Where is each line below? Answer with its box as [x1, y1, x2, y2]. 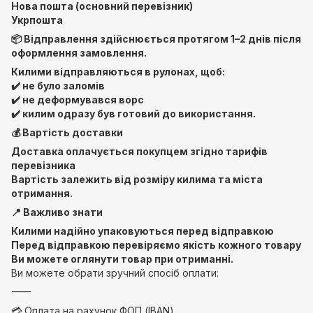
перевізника [11, 159, 75, 171]
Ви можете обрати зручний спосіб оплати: [11, 267, 219, 279]
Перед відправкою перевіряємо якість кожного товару [11, 239, 301, 251]
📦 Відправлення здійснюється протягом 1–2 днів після [11, 33, 301, 45]
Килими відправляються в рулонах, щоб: [11, 66, 225, 78]
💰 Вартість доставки [11, 126, 123, 138]
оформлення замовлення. [11, 47, 147, 59]
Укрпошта [11, 14, 63, 26]
